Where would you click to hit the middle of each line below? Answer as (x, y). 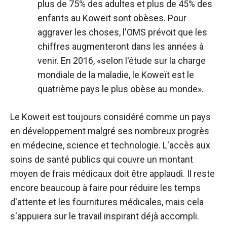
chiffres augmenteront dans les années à (121, 47)
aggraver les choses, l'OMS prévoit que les (122, 32)
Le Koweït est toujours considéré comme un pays (110, 117)
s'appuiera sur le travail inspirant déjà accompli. (105, 216)
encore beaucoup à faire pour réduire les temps (105, 188)
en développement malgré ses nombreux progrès (110, 131)
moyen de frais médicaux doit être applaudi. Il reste (112, 174)
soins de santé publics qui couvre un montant (102, 160)
